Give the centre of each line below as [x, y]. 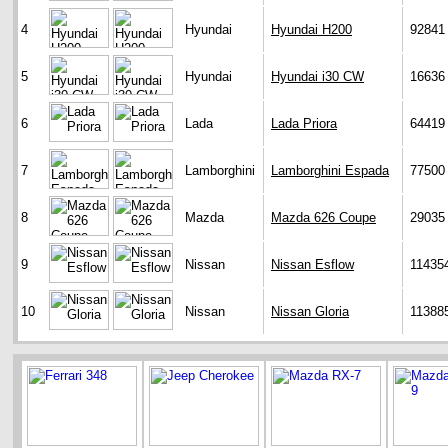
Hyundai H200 [311, 30]
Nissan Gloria [310, 312]
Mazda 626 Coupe [323, 218]
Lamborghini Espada [330, 171]
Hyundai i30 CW [317, 77]
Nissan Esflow [312, 265]
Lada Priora [304, 124]
